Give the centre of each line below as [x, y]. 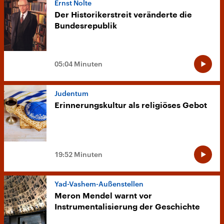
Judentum [71, 93]
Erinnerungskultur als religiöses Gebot [131, 106]
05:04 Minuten [78, 64]
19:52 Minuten [78, 154]
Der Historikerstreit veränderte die [123, 15]
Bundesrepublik [86, 26]
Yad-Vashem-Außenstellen [99, 184]
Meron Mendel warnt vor [103, 196]
